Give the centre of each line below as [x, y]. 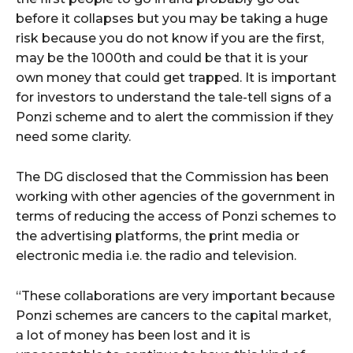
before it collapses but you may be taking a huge [172, 18]
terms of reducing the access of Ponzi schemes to [176, 216]
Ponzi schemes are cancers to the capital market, [173, 315]
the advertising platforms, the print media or [158, 236]
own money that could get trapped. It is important [176, 77]
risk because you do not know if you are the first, [170, 38]
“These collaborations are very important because [175, 295]
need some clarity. [73, 136]
